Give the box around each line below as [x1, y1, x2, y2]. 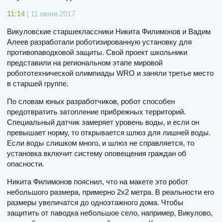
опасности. [7, 159, 44, 168]
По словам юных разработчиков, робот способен [7, 97, 175, 106]
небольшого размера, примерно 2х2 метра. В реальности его [7, 187, 214, 196]
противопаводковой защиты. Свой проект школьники [7, 48, 187, 56]
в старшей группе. [7, 79, 68, 88]
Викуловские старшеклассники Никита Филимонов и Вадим [7, 27, 211, 36]
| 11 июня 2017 [25, 9, 75, 18]
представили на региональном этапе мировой [7, 58, 163, 67]
